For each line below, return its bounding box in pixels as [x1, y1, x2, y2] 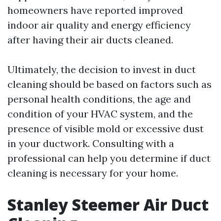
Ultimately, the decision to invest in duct [7, 63, 196, 76]
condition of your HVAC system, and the [7, 108, 193, 120]
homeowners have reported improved [7, 4, 183, 17]
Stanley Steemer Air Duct [7, 194, 209, 216]
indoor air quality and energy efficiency [7, 19, 191, 32]
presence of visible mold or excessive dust [7, 122, 204, 135]
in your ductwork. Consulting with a [7, 137, 174, 150]
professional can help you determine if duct [7, 152, 211, 165]
